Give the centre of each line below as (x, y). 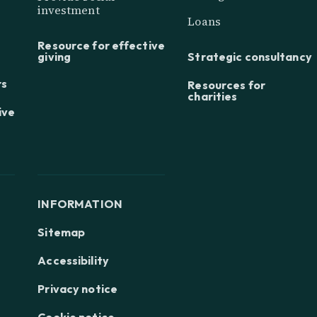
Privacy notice (78, 289)
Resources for (226, 85)
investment (69, 10)
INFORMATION (80, 204)
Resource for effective (101, 45)
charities (213, 97)
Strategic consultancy (250, 57)
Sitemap (62, 232)
